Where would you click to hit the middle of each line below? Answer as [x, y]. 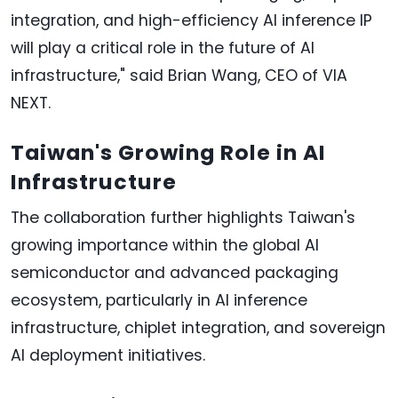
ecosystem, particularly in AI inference [159, 301]
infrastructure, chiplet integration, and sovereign [198, 328]
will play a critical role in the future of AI [163, 48]
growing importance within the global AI [165, 246]
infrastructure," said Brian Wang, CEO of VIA [179, 76]
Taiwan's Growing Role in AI [168, 153]
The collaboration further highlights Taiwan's [183, 218]
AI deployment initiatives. [108, 356]
